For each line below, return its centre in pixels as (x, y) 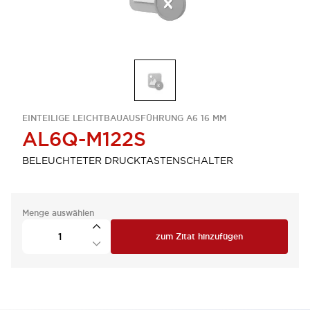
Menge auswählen (58, 213)
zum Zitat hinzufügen (199, 237)
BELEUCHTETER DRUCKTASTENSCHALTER (128, 161)
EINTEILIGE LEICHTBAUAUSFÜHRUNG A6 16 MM (124, 118)
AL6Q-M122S (84, 139)
